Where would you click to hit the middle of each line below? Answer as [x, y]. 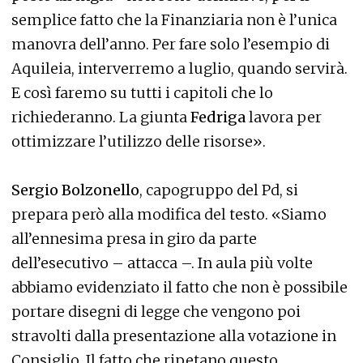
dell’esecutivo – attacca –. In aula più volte [162, 263]
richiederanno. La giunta [101, 117]
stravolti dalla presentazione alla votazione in [174, 335]
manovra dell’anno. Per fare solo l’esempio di [171, 44]
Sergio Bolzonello [75, 190]
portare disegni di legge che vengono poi [156, 311]
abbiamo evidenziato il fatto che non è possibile [179, 287]
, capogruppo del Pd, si [219, 190]
